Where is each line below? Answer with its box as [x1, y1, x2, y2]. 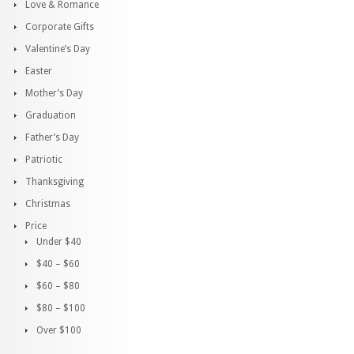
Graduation [25, 110, 76, 121]
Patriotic [25, 154, 62, 165]
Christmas [25, 198, 70, 209]
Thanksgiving [25, 176, 84, 187]
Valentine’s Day [25, 43, 90, 55]
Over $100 [36, 325, 81, 336]
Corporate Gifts [25, 21, 94, 32]
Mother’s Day [25, 88, 83, 99]
